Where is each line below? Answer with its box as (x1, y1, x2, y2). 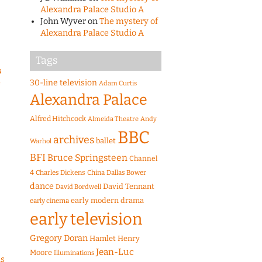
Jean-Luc (96, 247, 134, 258)
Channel (129, 154, 157, 163)
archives (53, 133, 94, 147)
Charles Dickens (36, 168, 85, 177)
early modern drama (71, 196, 144, 205)
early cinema (30, 196, 69, 205)
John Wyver (40, 16, 86, 27)
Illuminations (54, 249, 94, 257)
